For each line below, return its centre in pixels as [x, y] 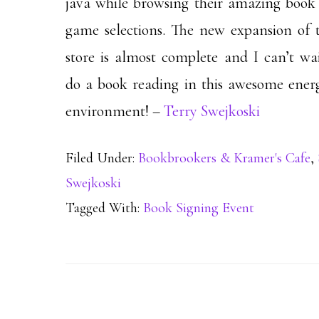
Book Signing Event [199, 208]
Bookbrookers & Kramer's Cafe [224, 158]
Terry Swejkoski [212, 111]
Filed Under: [102, 158]
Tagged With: [104, 208]
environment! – [115, 111]
